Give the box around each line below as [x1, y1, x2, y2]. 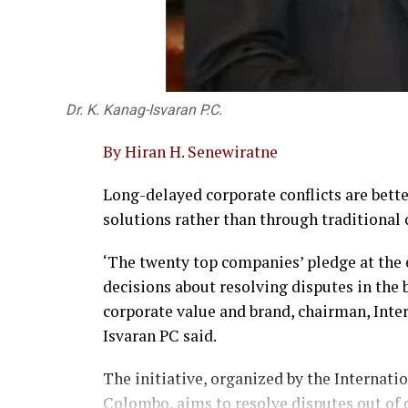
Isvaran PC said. [103, 325, 217, 347]
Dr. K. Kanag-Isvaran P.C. [66, 101, 222, 119]
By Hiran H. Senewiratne [103, 141, 278, 163]
